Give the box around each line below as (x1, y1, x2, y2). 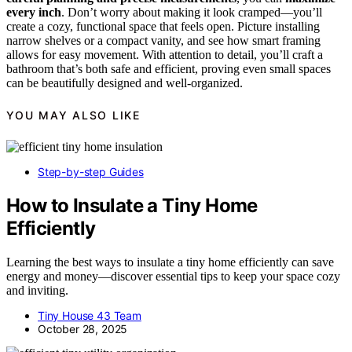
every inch (6, 5, 61, 19)
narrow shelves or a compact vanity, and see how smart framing (6, 33, 321, 47)
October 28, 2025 (38, 322, 128, 336)
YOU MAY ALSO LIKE (6, 108, 141, 122)
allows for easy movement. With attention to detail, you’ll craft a (6, 47, 323, 61)
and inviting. (6, 284, 68, 298)
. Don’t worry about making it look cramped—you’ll (61, 5, 322, 19)
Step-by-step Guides (38, 165, 144, 179)
